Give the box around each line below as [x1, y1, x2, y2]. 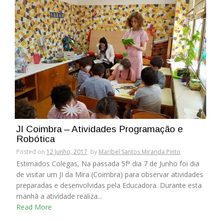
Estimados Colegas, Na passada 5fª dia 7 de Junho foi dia [16, 158, 199, 168]
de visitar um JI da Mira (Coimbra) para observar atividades [16, 169, 203, 179]
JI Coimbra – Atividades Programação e [16, 123, 183, 134]
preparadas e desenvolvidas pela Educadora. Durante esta [16, 180, 202, 190]
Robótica [16, 133, 55, 144]
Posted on [16, 147, 46, 156]
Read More [16, 202, 52, 212]
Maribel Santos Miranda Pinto [99, 147, 181, 156]
